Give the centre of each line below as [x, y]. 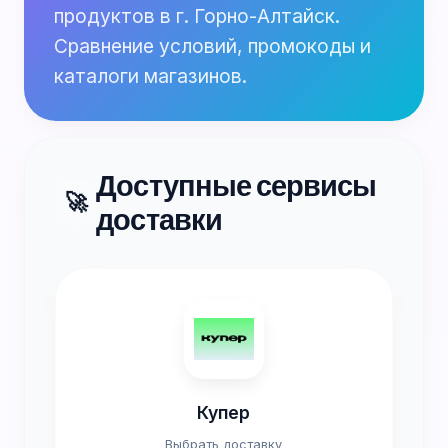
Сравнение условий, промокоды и [212, 46]
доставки [159, 219]
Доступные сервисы [236, 185]
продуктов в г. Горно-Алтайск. [197, 16]
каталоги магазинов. [150, 76]
